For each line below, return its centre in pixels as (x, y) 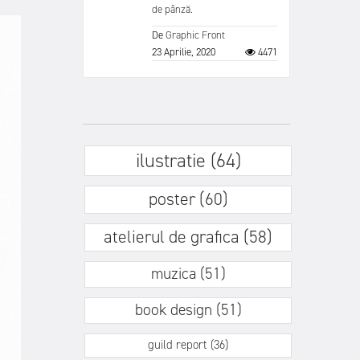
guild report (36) (188, 345)
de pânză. (172, 9)
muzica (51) (188, 273)
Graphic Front (195, 35)
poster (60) (188, 199)
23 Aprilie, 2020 (184, 52)
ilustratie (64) (188, 161)
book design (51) (188, 309)
